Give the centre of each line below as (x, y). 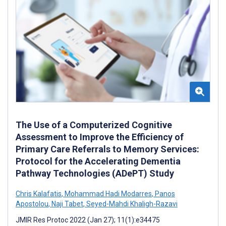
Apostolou (32, 204)
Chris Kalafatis (39, 193)
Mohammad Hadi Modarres (107, 193)
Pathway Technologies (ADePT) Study (95, 173)
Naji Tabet (67, 204)
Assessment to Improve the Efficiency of (100, 137)
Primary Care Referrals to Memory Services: (107, 149)
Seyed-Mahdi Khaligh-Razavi (131, 204)
